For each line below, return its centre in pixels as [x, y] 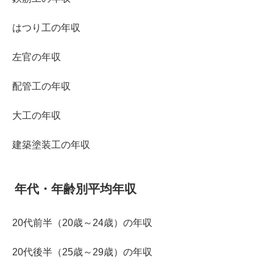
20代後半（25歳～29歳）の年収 [82, 252]
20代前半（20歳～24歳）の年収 [82, 223]
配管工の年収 [41, 86]
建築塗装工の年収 [51, 144]
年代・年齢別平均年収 [76, 189]
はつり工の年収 [46, 27]
